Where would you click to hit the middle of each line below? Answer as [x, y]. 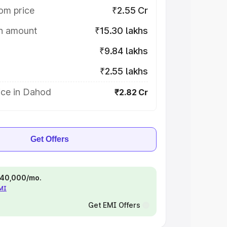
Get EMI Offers [114, 205]
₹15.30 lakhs [121, 31]
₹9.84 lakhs [123, 51]
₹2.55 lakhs [124, 71]
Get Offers [50, 139]
